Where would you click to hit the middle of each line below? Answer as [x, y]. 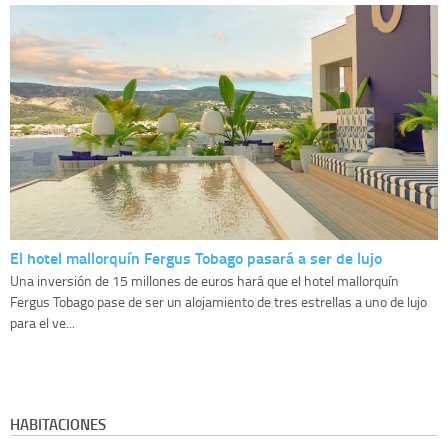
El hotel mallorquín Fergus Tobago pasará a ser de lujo [196, 258]
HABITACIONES [58, 424]
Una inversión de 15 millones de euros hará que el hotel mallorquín [204, 281]
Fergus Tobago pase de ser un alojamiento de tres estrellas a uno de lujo [218, 302]
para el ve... [42, 323]
